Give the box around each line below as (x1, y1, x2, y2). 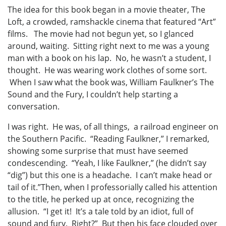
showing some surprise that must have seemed (8, 145, 188, 157)
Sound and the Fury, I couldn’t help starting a (8, 89, 178, 100)
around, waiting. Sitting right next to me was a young (8, 40, 209, 52)
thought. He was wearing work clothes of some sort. (8, 65, 207, 76)
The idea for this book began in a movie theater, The (8, 4, 205, 16)
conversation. (8, 101, 60, 112)
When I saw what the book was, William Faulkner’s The (8, 77, 214, 88)
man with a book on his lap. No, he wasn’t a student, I (8, 52, 211, 64)
